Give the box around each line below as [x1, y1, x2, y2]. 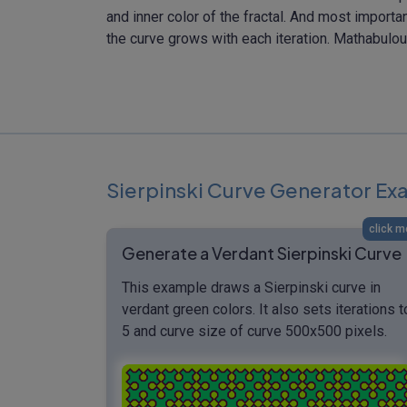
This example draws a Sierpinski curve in [122, 278, 381, 296]
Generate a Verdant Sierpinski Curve [122, 242, 402, 263]
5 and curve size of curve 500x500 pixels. [122, 322, 387, 340]
